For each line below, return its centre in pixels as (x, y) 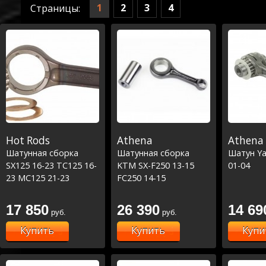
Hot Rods (28, 140)
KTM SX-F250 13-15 (156, 165)
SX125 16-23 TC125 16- (51, 165)
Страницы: (55, 8)
